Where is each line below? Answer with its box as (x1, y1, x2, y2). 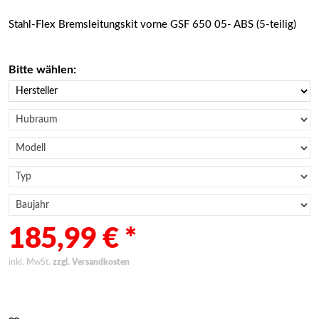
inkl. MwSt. (9, 258, 53, 266)
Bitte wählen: (9, 64, 76, 75)
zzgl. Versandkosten (53, 258, 130, 266)
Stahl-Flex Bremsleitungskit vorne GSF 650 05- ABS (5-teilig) (9, 19, 296, 30)
